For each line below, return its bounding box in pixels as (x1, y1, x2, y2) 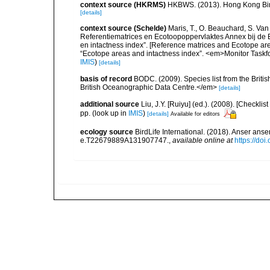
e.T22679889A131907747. (80, 136, 169, 145)
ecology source (80, 128, 133, 136)
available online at (172, 136, 233, 145)
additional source (80, 100, 139, 108)
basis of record (80, 75, 132, 83)
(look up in (90, 108, 128, 118)
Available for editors (171, 110, 220, 117)
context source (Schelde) (80, 24, 166, 33)
